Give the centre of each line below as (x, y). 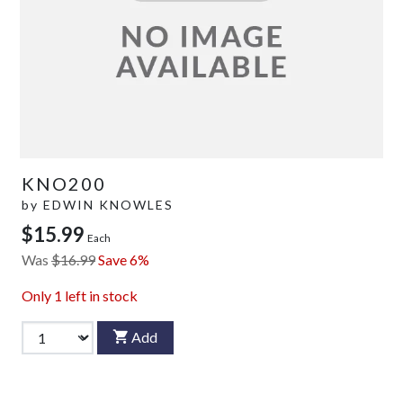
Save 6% (124, 259)
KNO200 (64, 183)
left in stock (100, 295)
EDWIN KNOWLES (108, 204)
